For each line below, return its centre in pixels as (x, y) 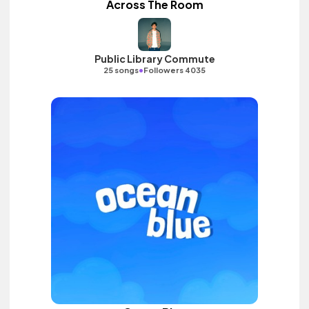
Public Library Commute (154, 59)
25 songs (121, 70)
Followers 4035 (175, 70)
